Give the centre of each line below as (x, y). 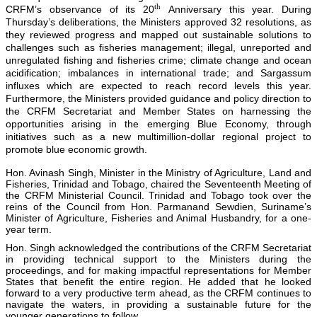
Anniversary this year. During (236, 9)
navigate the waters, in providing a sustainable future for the (158, 304)
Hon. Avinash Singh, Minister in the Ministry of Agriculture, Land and (158, 172)
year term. (29, 229)
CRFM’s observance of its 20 (80, 9)
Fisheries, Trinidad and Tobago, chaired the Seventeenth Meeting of (158, 184)
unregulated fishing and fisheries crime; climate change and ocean (158, 60)
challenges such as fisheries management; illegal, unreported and (158, 47)
